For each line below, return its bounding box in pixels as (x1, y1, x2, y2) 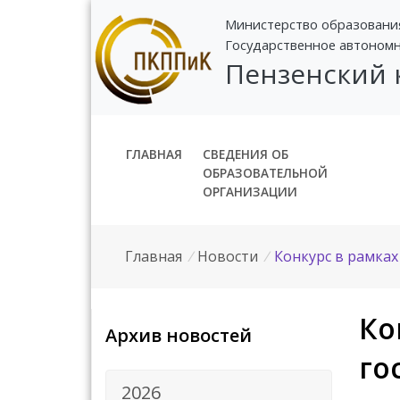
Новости (197, 246, 259, 266)
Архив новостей (105, 322, 252, 347)
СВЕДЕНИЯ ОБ (202, 145, 288, 162)
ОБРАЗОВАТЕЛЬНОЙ (202, 163, 328, 181)
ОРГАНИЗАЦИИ (202, 182, 297, 200)
